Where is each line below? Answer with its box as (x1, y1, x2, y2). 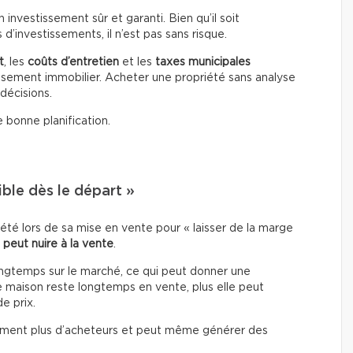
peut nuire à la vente (3, 238, 113, 250)
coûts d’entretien (28, 56, 119, 68)
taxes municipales (155, 56, 251, 68)
